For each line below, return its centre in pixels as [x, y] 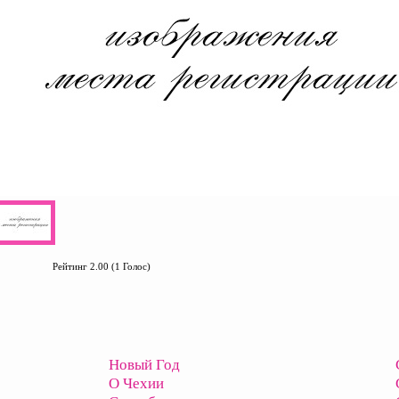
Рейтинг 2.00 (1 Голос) [102, 267]
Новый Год [144, 365]
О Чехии [136, 384]
